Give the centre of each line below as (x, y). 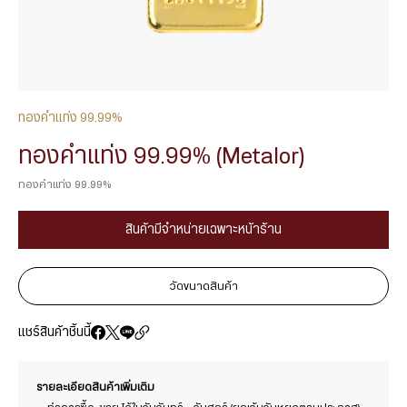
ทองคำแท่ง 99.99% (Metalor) (162, 156)
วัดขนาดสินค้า (203, 286)
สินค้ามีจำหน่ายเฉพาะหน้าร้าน (203, 230)
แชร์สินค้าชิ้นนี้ (55, 333)
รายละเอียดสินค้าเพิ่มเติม (95, 387)
